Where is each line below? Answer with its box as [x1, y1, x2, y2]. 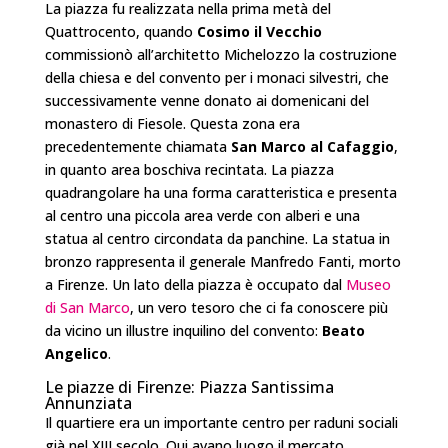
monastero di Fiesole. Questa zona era [44, 114, 300, 134]
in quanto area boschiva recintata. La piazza [44, 160, 334, 180]
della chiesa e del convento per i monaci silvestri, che [44, 68, 389, 88]
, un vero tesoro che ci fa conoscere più [129, 298, 388, 318]
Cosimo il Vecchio [196, 22, 322, 42]
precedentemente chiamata [44, 137, 231, 157]
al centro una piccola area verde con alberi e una [44, 206, 360, 226]
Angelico [44, 344, 108, 364]
